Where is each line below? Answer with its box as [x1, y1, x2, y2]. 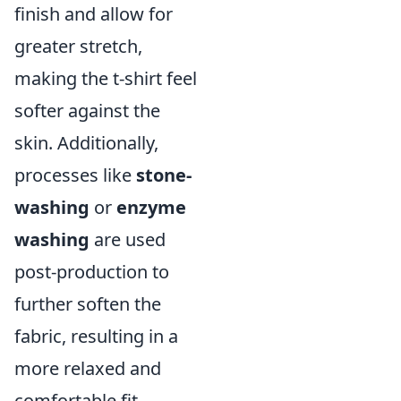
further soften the [14, 291, 161, 316]
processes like [14, 162, 136, 187]
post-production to [14, 259, 169, 284]
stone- [136, 162, 192, 187]
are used [90, 226, 166, 252]
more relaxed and [14, 355, 161, 380]
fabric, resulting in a [14, 323, 178, 348]
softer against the [14, 98, 160, 123]
